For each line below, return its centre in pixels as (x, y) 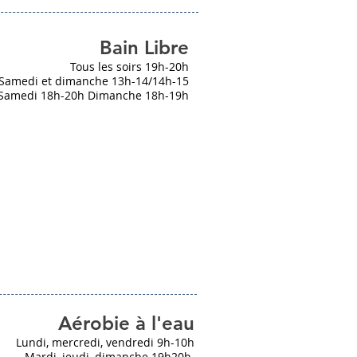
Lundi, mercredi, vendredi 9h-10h (105, 342)
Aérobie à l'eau (126, 323)
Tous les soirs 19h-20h (129, 67)
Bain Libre (144, 47)
